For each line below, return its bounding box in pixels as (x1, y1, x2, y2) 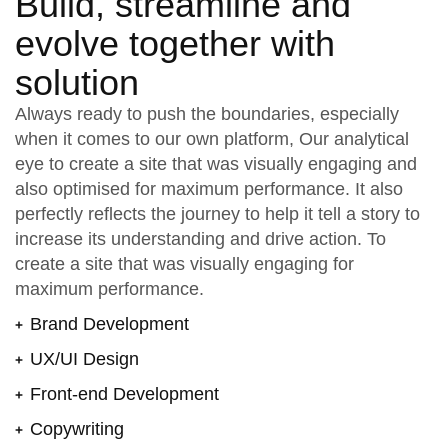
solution (15, 62, 139, 103)
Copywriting (30, 419, 124, 439)
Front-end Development (30, 384, 219, 404)
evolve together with (15, 23, 335, 64)
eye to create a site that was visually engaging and (15, 154, 417, 174)
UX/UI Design (30, 349, 139, 369)
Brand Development (30, 314, 189, 334)
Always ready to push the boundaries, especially (15, 104, 399, 124)
